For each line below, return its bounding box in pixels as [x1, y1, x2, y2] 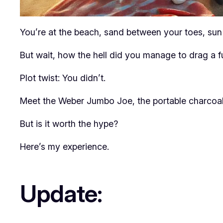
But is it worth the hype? [20, 118, 118, 129]
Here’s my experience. [20, 141, 109, 152]
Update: [20, 178, 103, 208]
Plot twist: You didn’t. [20, 72, 106, 83]
